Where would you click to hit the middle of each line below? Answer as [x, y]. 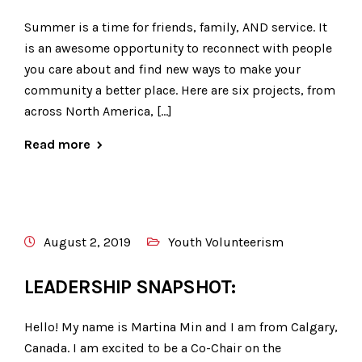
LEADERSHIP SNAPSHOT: [130, 287]
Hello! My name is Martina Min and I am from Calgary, [181, 327]
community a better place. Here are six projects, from [180, 90]
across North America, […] [98, 112]
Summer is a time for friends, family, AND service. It [176, 27]
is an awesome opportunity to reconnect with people [178, 48]
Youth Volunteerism [226, 242]
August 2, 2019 [87, 242]
